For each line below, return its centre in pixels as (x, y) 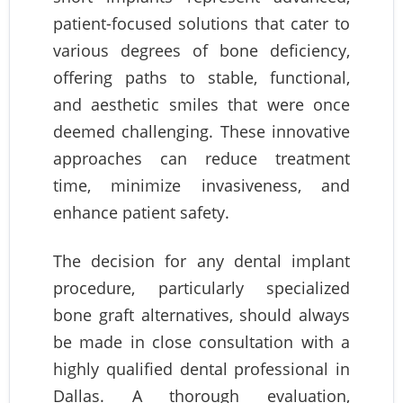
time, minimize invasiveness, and (201, 185)
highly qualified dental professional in (201, 368)
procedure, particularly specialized (201, 287)
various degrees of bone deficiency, (201, 50)
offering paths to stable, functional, (201, 77)
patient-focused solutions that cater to (201, 23)
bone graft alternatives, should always (201, 314)
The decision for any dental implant (201, 260)
